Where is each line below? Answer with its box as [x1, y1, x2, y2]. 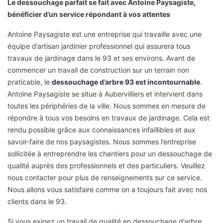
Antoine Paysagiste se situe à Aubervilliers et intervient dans [7, 89, 203, 98]
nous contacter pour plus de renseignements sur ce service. [7, 173, 202, 182]
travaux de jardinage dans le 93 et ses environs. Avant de [7, 53, 195, 62]
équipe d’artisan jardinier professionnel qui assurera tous [7, 41, 190, 50]
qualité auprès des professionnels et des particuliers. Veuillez [7, 161, 205, 170]
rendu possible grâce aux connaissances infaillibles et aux [7, 125, 196, 134]
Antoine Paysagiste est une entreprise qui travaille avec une [7, 29, 202, 38]
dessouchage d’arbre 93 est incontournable [52, 77, 200, 86]
